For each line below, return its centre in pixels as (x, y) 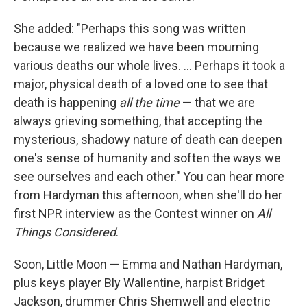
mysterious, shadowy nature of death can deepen (148, 139)
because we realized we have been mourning (136, 47)
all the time (151, 102)
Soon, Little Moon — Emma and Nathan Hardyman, (148, 264)
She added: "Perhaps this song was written (130, 28)
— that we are (219, 102)
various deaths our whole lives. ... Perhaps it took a (149, 65)
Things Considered (65, 232)
